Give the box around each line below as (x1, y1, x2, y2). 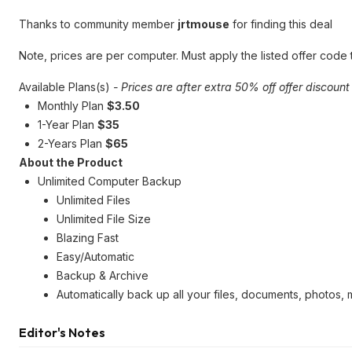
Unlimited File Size (57, 212, 151, 225)
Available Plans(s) (19, 80, 113, 93)
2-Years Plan (38, 137, 105, 150)
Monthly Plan (38, 99, 107, 112)
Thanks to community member (19, 17, 178, 31)
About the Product (19, 156, 123, 169)
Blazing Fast (57, 231, 119, 244)
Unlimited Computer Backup (38, 174, 181, 188)
